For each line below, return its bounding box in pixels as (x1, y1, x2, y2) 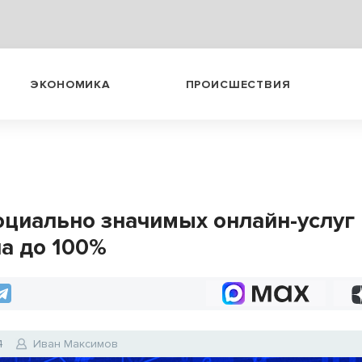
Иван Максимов (33, 337, 119, 351)
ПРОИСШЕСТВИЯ (185, 77, 291, 91)
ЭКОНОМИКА (30, 77, 111, 91)
